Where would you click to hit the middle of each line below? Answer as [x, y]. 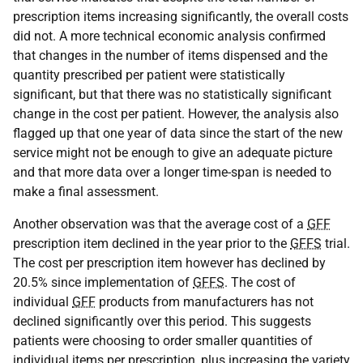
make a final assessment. [86, 192]
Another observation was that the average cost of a [160, 224]
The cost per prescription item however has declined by [169, 263]
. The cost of [260, 283]
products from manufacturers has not [205, 302]
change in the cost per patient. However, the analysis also [176, 114]
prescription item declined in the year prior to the [152, 244]
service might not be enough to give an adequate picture [173, 153]
